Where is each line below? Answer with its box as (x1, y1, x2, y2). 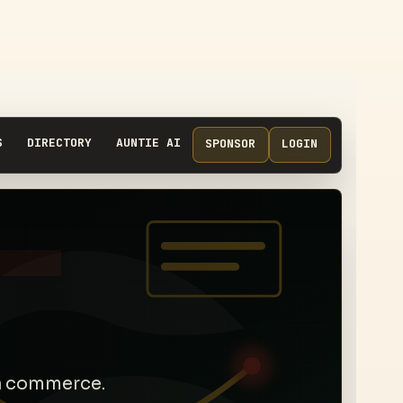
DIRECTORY (26, 134, 92, 150)
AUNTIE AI (115, 134, 181, 150)
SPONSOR (205, 135, 256, 151)
